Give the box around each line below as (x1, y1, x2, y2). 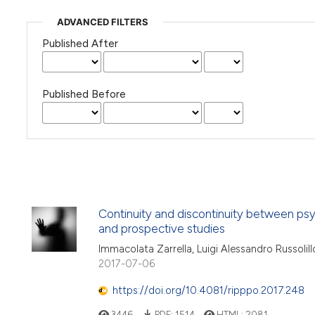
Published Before (41, 88, 126, 101)
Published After (41, 37, 118, 50)
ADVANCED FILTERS (56, 15, 148, 27)
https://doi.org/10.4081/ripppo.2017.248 (112, 284, 304, 297)
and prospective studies (98, 221, 225, 236)
